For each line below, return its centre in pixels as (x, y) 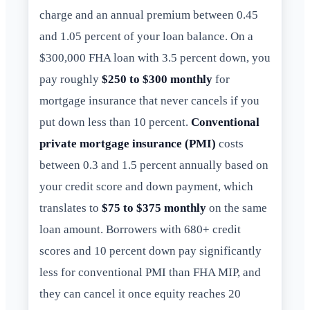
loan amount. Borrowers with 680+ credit (140, 230)
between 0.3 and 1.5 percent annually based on (154, 165)
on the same (237, 208)
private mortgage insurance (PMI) (128, 144)
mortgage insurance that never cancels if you (149, 101)
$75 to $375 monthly (154, 208)
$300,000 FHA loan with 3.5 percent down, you (155, 58)
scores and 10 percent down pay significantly (151, 251)
